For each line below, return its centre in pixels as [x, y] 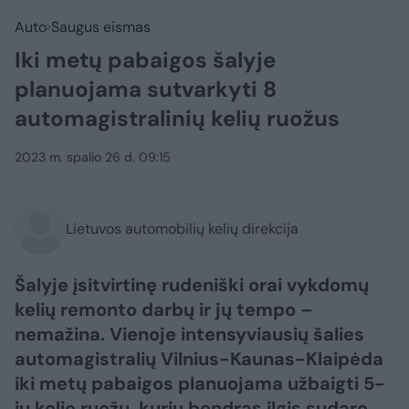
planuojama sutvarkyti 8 [146, 89]
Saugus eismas [101, 27]
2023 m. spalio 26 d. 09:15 [93, 157]
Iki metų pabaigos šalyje [145, 60]
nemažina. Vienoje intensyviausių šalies [189, 334]
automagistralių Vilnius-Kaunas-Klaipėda [199, 359]
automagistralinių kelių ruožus [177, 118]
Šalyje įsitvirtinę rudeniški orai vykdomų [192, 285]
